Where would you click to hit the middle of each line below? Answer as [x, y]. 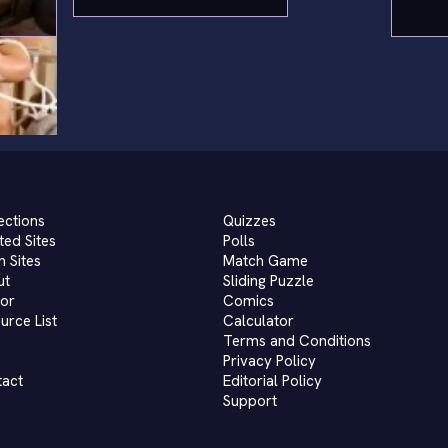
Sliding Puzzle [269, 281]
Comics [249, 301]
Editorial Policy [273, 381]
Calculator [259, 321]
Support [250, 401]
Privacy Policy [270, 361]
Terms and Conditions [297, 341]
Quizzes [250, 221]
